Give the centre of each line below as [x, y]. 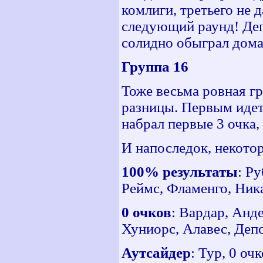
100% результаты [180, 172]
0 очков [146, 212]
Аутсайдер [156, 253]
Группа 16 [155, 67]
